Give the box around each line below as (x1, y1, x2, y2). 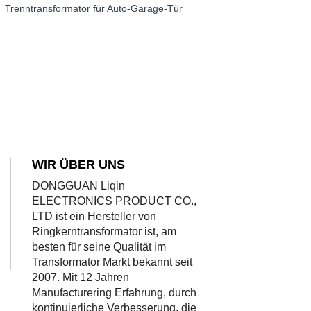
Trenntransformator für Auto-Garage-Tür (4, 3, 183, 15)
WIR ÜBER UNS (32, 158, 125, 172)
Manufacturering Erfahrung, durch (32, 287, 196, 299)
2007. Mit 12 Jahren (32, 271, 129, 284)
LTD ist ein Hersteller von (32, 210, 156, 223)
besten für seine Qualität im (32, 241, 166, 253)
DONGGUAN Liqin (32, 180, 125, 192)
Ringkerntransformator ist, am (32, 226, 176, 238)
